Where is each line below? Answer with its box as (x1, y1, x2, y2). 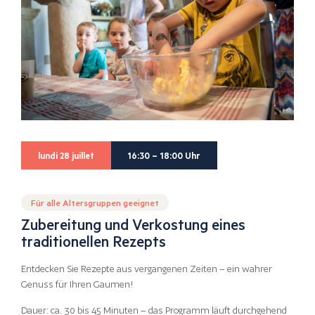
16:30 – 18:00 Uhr (127, 149, 201, 161)
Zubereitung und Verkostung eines (21, 214, 245, 235)
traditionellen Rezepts (21, 231, 166, 252)
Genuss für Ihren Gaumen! (21, 278, 134, 290)
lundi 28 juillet (37, 149, 94, 161)
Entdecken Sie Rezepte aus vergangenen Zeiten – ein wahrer (21, 263, 272, 274)
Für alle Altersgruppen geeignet (31, 196, 159, 208)
